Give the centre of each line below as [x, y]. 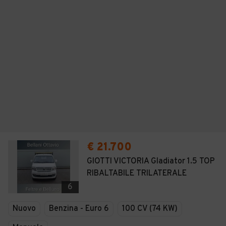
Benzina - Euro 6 [79, 209]
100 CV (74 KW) [150, 209]
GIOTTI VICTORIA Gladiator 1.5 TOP [151, 161]
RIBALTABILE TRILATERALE [137, 174]
